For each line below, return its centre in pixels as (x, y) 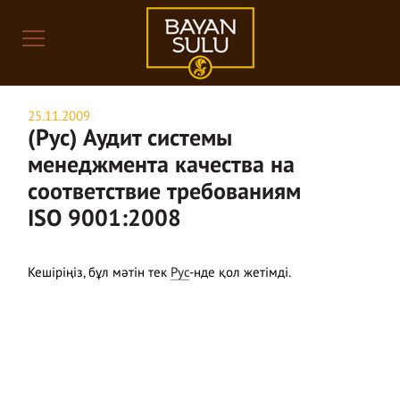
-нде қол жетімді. (241, 273)
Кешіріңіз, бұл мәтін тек (100, 273)
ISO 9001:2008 (105, 220)
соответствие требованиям (165, 193)
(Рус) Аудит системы (130, 139)
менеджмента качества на (162, 166)
